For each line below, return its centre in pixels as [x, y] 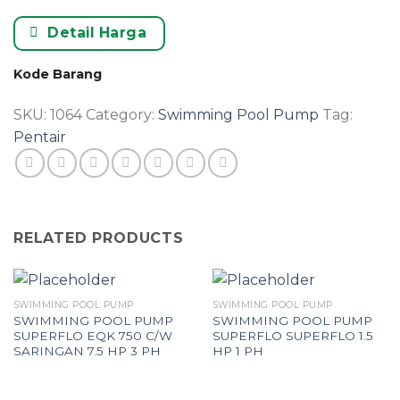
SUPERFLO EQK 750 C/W [92, 335]
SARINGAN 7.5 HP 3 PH [87, 350]
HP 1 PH [237, 350]
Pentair [40, 137]
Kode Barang [58, 75]
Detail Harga [97, 33]
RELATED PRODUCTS [99, 238]
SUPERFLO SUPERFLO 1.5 [292, 335]
